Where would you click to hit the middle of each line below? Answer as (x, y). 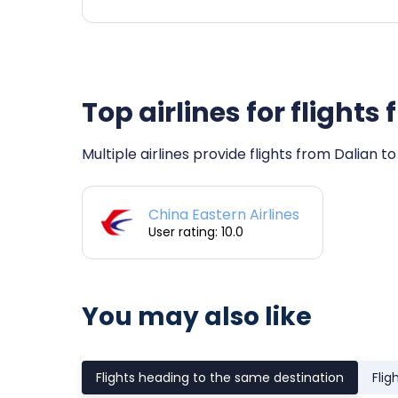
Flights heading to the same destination (220, 377)
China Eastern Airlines (224, 214)
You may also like (197, 316)
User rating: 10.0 (196, 231)
